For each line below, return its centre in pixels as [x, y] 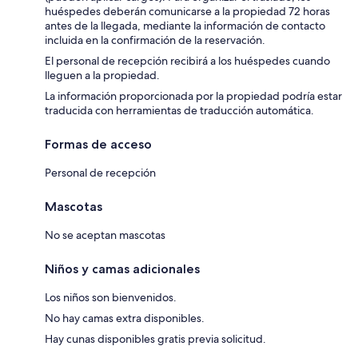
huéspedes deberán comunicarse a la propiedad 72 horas [187, 12]
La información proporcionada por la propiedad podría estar [193, 96]
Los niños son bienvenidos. [111, 298]
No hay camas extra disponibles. [125, 318]
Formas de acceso [98, 145]
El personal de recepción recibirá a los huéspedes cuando [187, 61]
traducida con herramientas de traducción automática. [179, 111]
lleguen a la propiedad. [102, 76]
